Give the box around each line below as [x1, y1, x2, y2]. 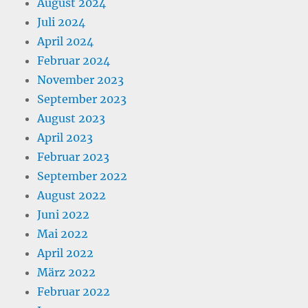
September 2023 [37, 91, 127, 106]
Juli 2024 [37, 14, 86, 29]
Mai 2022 [37, 226, 89, 241]
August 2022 [37, 188, 107, 202]
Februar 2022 [37, 284, 111, 298]
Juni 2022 [37, 207, 90, 221]
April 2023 [37, 130, 93, 144]
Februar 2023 [37, 149, 110, 164]
